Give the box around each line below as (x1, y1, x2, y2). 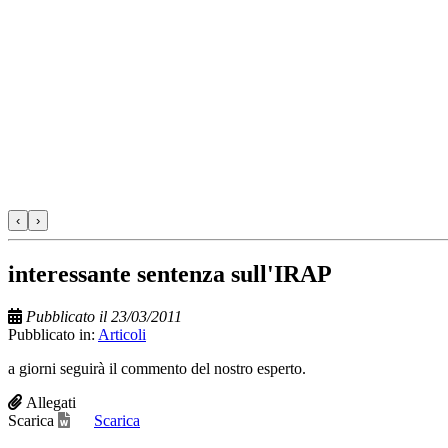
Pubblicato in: (8, 325, 98, 343)
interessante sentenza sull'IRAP (8, 260, 332, 287)
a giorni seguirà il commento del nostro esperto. (8, 359, 306, 377)
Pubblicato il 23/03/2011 (26, 307, 182, 325)
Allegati (26, 393, 76, 411)
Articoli (98, 325, 146, 343)
